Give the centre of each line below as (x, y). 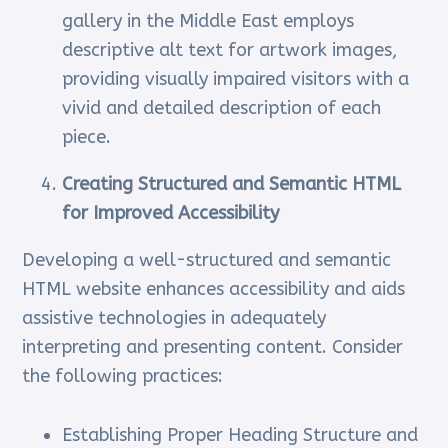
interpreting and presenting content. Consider (213, 347)
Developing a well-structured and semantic (207, 260)
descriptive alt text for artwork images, (230, 50)
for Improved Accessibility (171, 213)
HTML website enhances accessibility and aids (214, 289)
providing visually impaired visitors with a (236, 79)
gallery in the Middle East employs (208, 21)
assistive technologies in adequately (174, 318)
